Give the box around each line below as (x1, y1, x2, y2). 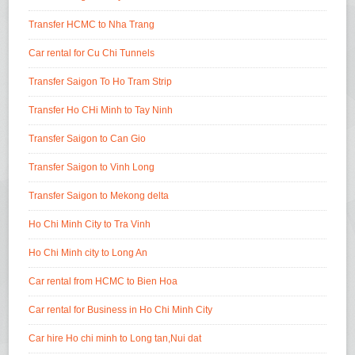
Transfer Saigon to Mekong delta (29, 189, 170, 201)
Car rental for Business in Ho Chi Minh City (29, 303, 213, 315)
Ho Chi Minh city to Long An (29, 246, 148, 258)
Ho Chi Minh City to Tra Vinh (29, 218, 151, 230)
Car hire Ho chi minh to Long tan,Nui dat (29, 332, 202, 344)
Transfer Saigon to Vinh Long (29, 161, 155, 173)
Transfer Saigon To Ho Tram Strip (29, 75, 173, 87)
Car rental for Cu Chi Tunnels (29, 47, 155, 59)
